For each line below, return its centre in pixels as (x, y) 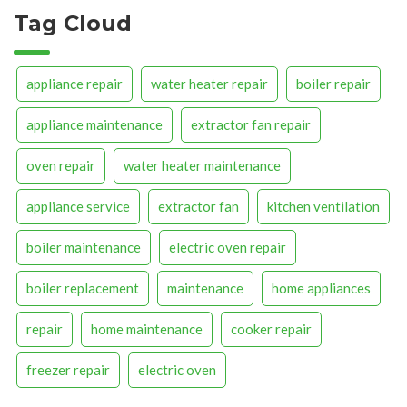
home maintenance (147, 328)
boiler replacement (83, 288)
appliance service (78, 206)
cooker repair (271, 328)
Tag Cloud (73, 24)
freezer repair (68, 369)
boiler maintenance (84, 247)
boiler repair (333, 83)
